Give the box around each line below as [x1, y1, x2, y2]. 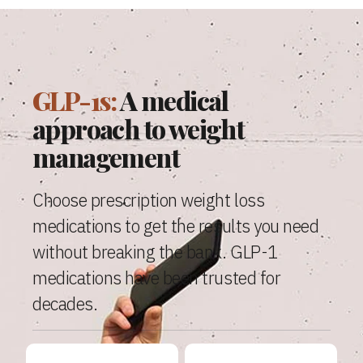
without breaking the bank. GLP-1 [32, 240, 278, 263]
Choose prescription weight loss [32, 188, 265, 211]
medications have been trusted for [32, 266, 281, 289]
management [32, 139, 179, 174]
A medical [116, 82, 228, 117]
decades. [32, 292, 98, 315]
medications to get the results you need [32, 214, 319, 237]
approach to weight [32, 110, 245, 146]
